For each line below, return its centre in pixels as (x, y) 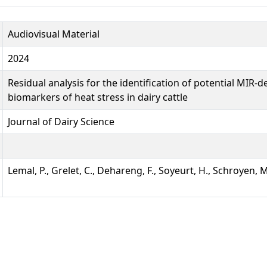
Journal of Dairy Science (61, 121)
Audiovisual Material (54, 34)
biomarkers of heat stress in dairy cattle (98, 97)
